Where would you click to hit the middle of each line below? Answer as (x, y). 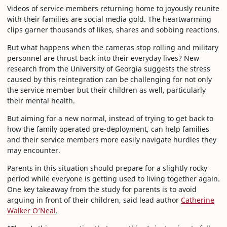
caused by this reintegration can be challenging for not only (109, 80)
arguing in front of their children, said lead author (94, 200)
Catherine (198, 200)
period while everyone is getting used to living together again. (113, 179)
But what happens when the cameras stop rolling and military (113, 48)
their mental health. (41, 101)
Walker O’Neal (31, 211)
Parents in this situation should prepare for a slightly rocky (107, 168)
